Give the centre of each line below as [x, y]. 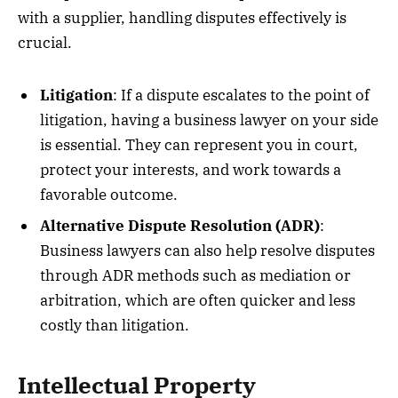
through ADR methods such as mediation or [195, 276]
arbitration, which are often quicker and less [198, 301]
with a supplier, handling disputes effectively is [182, 18]
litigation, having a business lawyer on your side [209, 120]
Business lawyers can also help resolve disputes [207, 251]
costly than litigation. [115, 326]
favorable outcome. [109, 195]
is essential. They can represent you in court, [199, 145]
